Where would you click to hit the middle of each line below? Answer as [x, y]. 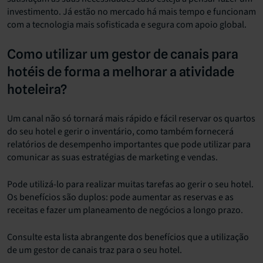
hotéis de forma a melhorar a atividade [121, 71]
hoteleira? [37, 89]
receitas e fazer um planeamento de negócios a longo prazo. [125, 210]
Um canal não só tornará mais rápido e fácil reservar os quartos [131, 118]
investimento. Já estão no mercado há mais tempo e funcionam [131, 11]
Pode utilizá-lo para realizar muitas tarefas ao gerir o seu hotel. [130, 184]
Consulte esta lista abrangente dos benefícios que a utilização [128, 237]
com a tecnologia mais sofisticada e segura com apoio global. [127, 24]
